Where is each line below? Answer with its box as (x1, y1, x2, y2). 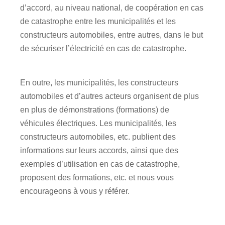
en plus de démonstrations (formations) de (20, 105, 169, 114)
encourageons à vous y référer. (20, 187, 130, 195)
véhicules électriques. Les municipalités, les (20, 119, 176, 128)
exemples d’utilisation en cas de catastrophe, (20, 160, 180, 168)
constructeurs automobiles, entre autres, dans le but (20, 31, 203, 39)
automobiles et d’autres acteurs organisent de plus (20, 92, 199, 100)
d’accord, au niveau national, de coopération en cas (20, 4, 203, 12)
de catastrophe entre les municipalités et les (20, 17, 176, 26)
